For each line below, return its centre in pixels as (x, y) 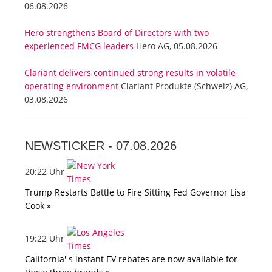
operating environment (71, 86)
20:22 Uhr (46, 171)
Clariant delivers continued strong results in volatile (130, 73)
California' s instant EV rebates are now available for (131, 259)
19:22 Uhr (46, 238)
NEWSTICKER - (70, 146)
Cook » (38, 206)
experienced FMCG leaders (79, 46)
